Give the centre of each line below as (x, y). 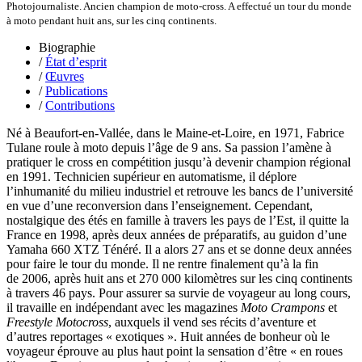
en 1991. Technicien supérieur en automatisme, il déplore (152, 176)
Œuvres (65, 76)
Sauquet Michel (111, 16)
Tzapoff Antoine (113, 292)
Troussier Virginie (117, 248)
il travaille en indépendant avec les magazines (124, 307)
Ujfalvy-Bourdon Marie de (139, 307)
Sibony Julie (103, 59)
